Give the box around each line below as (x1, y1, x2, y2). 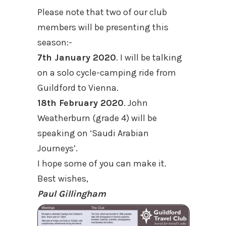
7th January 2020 (37, 52, 116, 63)
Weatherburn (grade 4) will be (37, 112, 157, 124)
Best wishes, (37, 173, 88, 184)
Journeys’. (37, 143, 78, 154)
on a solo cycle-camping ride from (37, 67, 176, 78)
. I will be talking (116, 52, 182, 63)
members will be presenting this (37, 22, 168, 33)
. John (124, 97, 148, 108)
